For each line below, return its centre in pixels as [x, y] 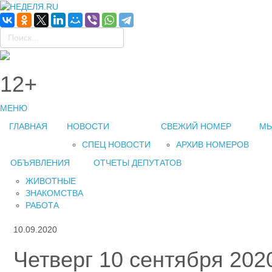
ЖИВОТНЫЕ [51, 181]
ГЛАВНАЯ [28, 127]
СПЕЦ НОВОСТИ [116, 145]
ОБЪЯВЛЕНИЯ [40, 163]
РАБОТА [42, 206]
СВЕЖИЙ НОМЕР [196, 127]
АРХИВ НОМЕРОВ [212, 145]
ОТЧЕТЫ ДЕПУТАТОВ [138, 163]
